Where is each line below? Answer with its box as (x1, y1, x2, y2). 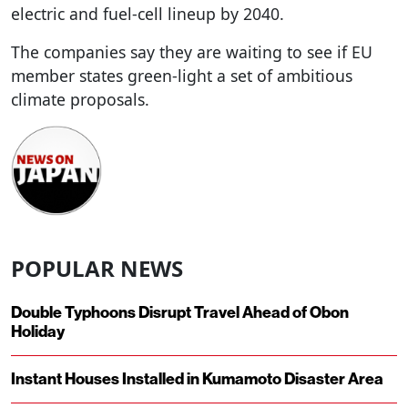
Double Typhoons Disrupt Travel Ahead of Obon (11, 303, 349, 323)
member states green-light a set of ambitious (11, 64, 352, 87)
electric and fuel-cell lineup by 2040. (11, 2, 284, 25)
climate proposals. (11, 87, 149, 110)
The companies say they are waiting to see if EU (11, 40, 372, 63)
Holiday (11, 322, 65, 342)
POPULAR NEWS (11, 253, 183, 284)
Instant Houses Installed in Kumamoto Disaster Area (11, 370, 383, 390)
